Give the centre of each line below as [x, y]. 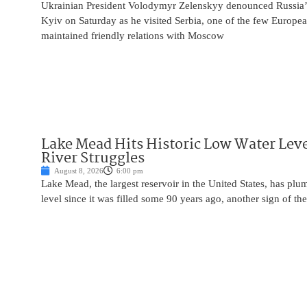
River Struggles [93, 159]
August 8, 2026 [79, 171]
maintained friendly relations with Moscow [133, 36]
